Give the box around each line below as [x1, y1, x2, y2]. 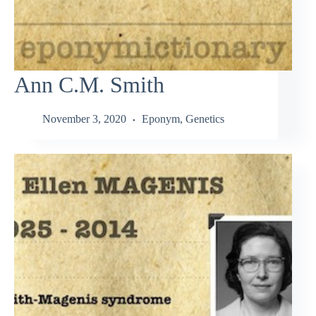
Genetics [186, 113, 224, 126]
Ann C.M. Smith [14, 71, 164, 97]
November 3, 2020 [42, 113, 126, 126]
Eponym [142, 113, 180, 126]
